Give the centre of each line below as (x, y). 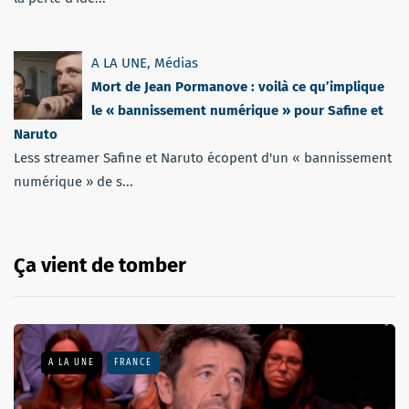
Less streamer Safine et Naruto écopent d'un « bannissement (203, 157)
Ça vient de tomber (100, 265)
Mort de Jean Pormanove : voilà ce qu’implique (238, 86)
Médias (176, 63)
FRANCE (133, 362)
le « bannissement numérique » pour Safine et (237, 110)
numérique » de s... (73, 181)
